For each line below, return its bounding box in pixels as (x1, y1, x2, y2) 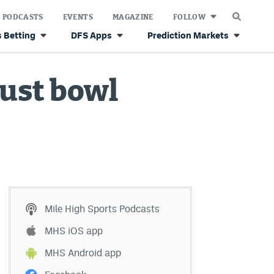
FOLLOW (172, 13, 206, 21)
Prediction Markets (147, 30, 229, 40)
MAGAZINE (112, 13, 154, 21)
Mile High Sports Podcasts (45, 203, 160, 215)
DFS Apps (71, 30, 112, 40)
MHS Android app (45, 247, 121, 259)
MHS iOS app (45, 225, 103, 237)
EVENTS (62, 13, 93, 21)
